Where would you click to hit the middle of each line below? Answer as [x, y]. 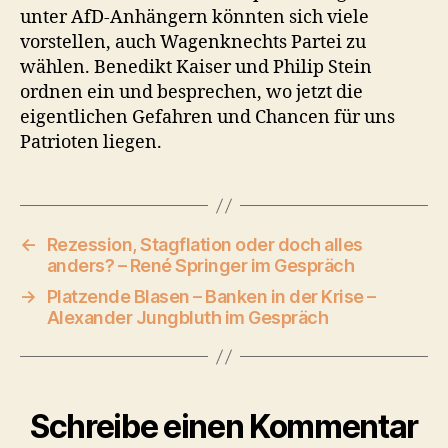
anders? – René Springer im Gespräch [200, 265]
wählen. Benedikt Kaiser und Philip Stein [196, 67]
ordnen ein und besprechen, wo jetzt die [191, 92]
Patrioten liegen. [91, 142]
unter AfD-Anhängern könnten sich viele [194, 17]
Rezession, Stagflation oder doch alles [204, 244]
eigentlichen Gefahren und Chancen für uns [207, 117]
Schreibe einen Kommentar [224, 426]
